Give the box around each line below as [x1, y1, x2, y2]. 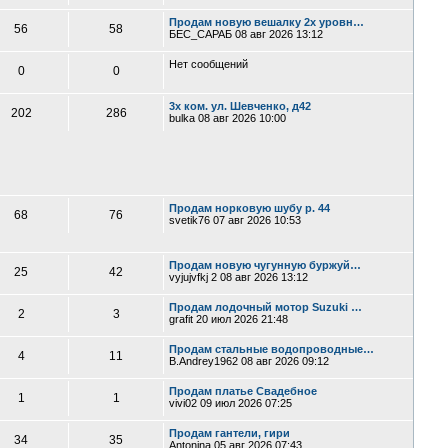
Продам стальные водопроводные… [169, 343, 375, 355]
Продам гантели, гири [169, 427, 291, 439]
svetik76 [169, 214, 211, 226]
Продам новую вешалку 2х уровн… [169, 16, 365, 28]
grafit [169, 313, 194, 325]
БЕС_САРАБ [169, 28, 233, 40]
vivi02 [169, 397, 198, 409]
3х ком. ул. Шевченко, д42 [169, 100, 312, 112]
